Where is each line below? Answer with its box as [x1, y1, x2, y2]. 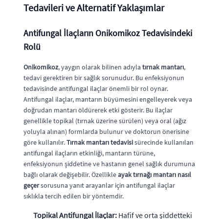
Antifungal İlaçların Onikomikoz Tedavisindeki [23, 27, 192, 39]
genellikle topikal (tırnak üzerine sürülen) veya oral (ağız [23, 116, 186, 125]
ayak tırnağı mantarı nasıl [118, 170, 191, 179]
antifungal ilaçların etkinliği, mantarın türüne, [23, 148, 155, 157]
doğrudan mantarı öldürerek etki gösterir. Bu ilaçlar [23, 105, 173, 114]
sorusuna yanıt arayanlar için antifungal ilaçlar [39, 180, 175, 190]
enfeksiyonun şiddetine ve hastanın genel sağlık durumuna [23, 159, 195, 168]
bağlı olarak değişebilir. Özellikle [23, 170, 118, 179]
